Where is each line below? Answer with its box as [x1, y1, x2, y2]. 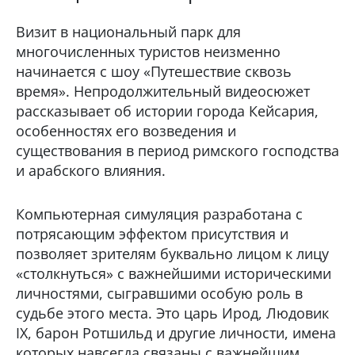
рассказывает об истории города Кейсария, [16, 101, 319, 120]
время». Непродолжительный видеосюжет [16, 81, 310, 101]
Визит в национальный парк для [16, 21, 241, 41]
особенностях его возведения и [16, 120, 236, 140]
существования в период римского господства [16, 140, 339, 160]
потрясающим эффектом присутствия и [16, 223, 288, 243]
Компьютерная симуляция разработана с [16, 204, 303, 223]
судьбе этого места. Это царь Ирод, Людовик [16, 303, 329, 323]
